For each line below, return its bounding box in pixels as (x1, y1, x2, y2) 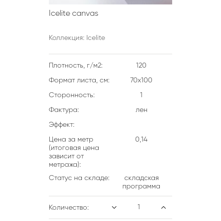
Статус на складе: (49, 175, 110, 182)
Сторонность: (49, 92, 95, 99)
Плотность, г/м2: (49, 62, 103, 69)
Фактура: (49, 107, 79, 113)
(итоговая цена (49, 145, 99, 151)
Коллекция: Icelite (49, 35, 105, 41)
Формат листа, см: (49, 77, 110, 84)
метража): (49, 161, 81, 168)
